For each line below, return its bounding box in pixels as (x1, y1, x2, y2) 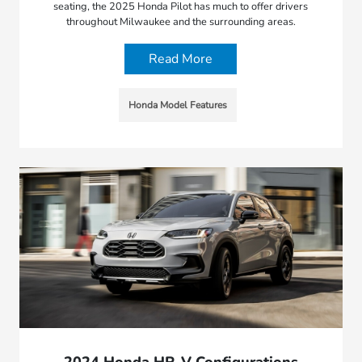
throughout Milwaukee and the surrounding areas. (65, 14, 296, 29)
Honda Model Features (128, 98, 227, 112)
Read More (149, 49, 213, 68)
